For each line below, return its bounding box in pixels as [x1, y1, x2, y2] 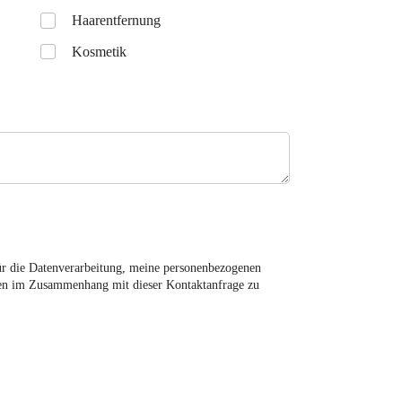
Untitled [39, 13, 93, 31]
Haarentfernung [72, 13, 162, 28]
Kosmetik [72, 43, 127, 59]
